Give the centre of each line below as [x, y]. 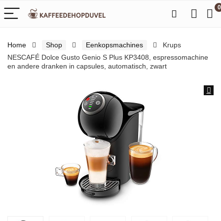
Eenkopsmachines [114, 45]
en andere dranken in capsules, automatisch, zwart [87, 66]
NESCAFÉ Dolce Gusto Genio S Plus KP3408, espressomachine [108, 57]
